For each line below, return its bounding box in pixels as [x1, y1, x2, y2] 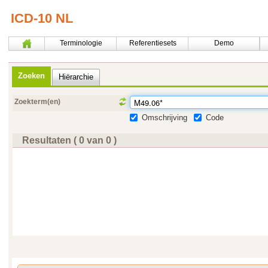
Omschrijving [142, 113, 187, 123]
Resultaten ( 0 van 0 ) [22, 135, 117, 146]
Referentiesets [129, 39, 176, 47]
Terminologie [59, 39, 102, 47]
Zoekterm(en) [14, 98, 60, 106]
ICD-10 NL [11, 11, 74, 26]
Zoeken [17, 71, 45, 80]
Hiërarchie [58, 72, 93, 81]
